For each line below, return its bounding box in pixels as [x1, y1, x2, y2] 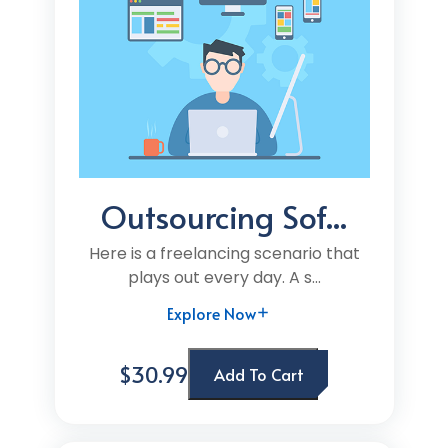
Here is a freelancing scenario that [88, 242, 360, 265]
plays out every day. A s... [127, 266, 321, 289]
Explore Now [167, 302, 256, 324]
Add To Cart [213, 363, 304, 385]
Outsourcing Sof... [101, 194, 347, 238]
